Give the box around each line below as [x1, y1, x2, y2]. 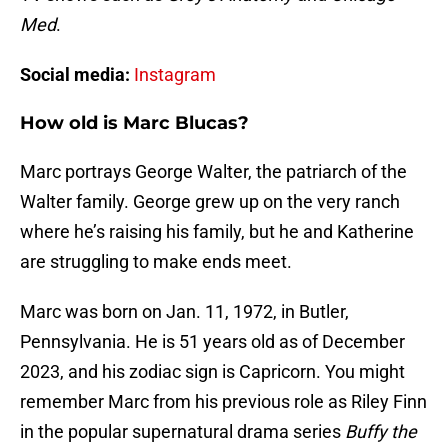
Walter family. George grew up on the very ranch [20, 191, 400, 213]
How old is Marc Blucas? [20, 112, 249, 135]
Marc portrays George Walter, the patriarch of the [20, 161, 407, 183]
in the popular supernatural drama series [20, 421, 345, 443]
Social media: [20, 64, 134, 86]
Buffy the [345, 421, 417, 443]
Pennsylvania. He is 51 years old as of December [20, 331, 405, 353]
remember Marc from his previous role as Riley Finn [20, 391, 427, 413]
